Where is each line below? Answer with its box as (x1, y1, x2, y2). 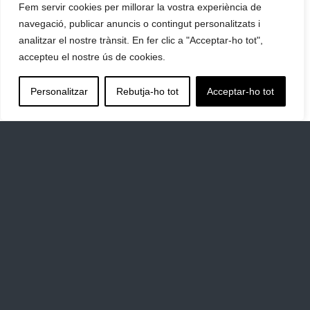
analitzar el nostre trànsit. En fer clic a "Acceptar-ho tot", (19, 35, 263, 46)
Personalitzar (30, 86, 88, 97)
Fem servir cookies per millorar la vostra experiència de (19, 1, 262, 12)
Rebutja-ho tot (116, 86, 179, 97)
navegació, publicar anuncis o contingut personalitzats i (19, 18, 260, 29)
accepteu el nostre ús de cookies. (19, 51, 165, 62)
